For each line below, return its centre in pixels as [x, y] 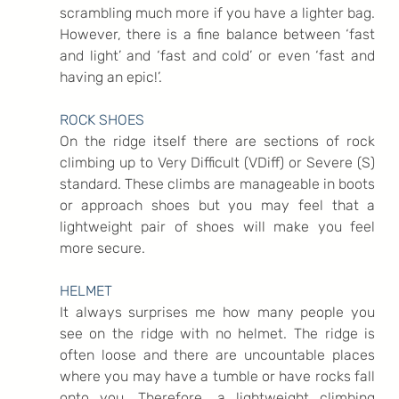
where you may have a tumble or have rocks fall [217, 376]
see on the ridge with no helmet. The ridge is [217, 333]
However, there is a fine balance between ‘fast [217, 34]
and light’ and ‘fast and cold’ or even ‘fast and [217, 55]
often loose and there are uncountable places [217, 354]
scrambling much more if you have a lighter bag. [217, 12]
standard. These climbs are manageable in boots [217, 183]
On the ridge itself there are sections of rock [217, 141]
